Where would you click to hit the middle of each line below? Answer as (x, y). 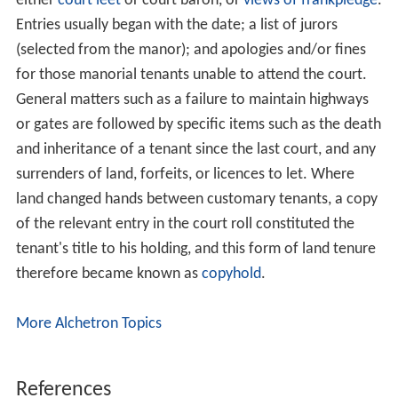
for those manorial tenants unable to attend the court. (191, 76)
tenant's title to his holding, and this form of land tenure (195, 250)
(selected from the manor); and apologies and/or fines (191, 51)
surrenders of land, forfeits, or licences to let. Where (185, 175)
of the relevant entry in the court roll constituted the (185, 225)
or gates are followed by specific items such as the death (198, 125)
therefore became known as (108, 275)
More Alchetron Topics (88, 324)
